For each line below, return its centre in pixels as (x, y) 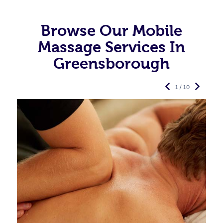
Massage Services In (111, 47)
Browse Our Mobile (111, 31)
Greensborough (111, 63)
